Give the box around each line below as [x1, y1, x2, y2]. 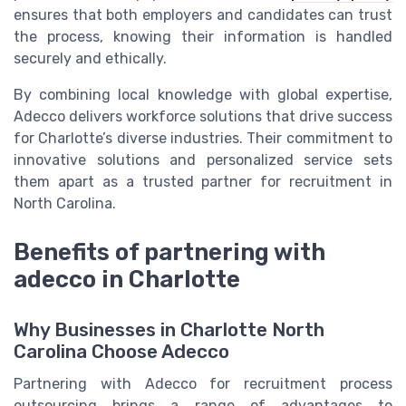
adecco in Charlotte [14, 266, 240, 294]
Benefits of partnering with [14, 238, 325, 266]
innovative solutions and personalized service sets [14, 151, 392, 169]
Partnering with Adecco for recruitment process [14, 375, 392, 393]
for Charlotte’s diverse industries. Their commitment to [14, 130, 392, 147]
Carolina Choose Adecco [14, 341, 229, 363]
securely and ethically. [14, 50, 167, 67]
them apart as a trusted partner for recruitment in [14, 173, 392, 190]
